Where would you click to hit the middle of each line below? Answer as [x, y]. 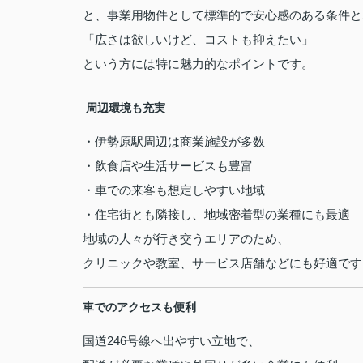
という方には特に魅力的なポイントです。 [198, 64]
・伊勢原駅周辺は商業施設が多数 [174, 141]
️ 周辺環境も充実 [124, 108]
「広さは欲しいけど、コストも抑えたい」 [198, 39]
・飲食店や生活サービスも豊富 [168, 166]
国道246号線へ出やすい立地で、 [171, 341]
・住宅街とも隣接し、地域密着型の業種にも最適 [216, 214]
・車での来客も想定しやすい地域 [174, 190]
